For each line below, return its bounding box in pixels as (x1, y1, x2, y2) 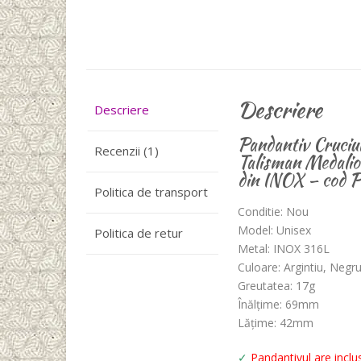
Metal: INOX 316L (238, 241, 330, 257)
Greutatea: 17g (238, 278, 316, 294)
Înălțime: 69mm (238, 297, 320, 313)
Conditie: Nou (238, 204, 309, 220)
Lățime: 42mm (238, 315, 314, 331)
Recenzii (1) (94, 143, 159, 160)
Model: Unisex (238, 222, 312, 239)
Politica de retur (94, 225, 183, 242)
